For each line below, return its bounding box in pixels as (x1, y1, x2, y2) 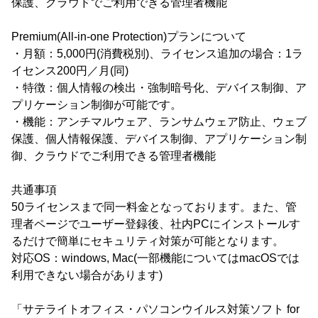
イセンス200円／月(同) (11, 64, 128, 77)
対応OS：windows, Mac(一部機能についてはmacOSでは (11, 251, 300, 264)
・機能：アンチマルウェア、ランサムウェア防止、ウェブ (11, 115, 307, 128)
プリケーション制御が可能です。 (11, 98, 182, 111)
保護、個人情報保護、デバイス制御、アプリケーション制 (11, 132, 307, 145)
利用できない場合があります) (11, 268, 163, 281)
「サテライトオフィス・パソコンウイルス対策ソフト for (11, 302, 300, 315)
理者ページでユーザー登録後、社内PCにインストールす (11, 217, 300, 230)
